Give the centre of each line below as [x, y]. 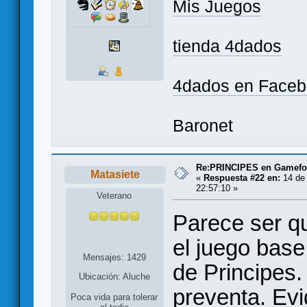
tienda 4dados [227, 46]
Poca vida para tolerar [114, 297]
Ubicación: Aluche [114, 277]
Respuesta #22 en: [242, 177]
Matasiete [115, 174]
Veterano [114, 196]
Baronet [203, 125]
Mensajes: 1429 [114, 258]
